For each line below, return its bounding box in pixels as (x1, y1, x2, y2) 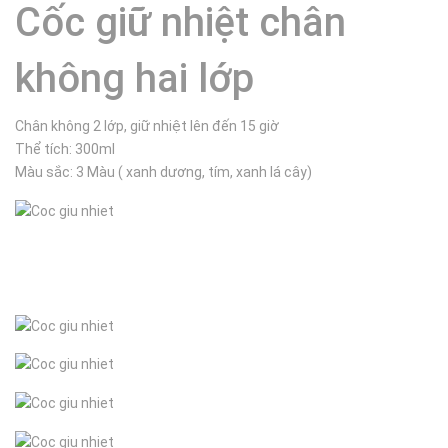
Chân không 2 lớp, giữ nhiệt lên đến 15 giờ (15, 118, 279, 134)
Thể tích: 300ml (15, 141, 115, 157)
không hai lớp (15, 55, 254, 102)
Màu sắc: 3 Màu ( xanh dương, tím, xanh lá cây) (15, 164, 315, 180)
